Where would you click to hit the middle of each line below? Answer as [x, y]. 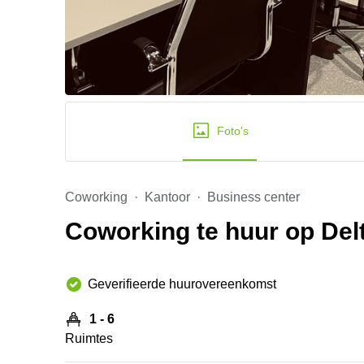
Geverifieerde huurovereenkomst [182, 284]
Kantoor [167, 197]
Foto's [233, 131]
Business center [253, 197]
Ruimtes [89, 338]
